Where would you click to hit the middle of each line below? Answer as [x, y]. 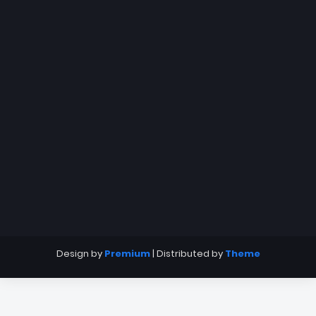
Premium [127, 254]
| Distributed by [187, 254]
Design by [80, 254]
